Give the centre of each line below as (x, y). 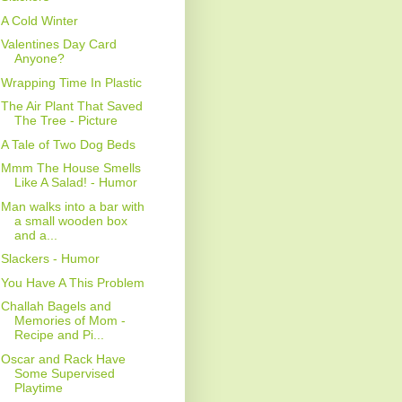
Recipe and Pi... (59, 335)
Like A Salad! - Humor (75, 183)
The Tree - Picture (66, 121)
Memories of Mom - (70, 321)
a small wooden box (70, 220)
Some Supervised (64, 373)
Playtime (38, 387)
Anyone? (39, 59)
